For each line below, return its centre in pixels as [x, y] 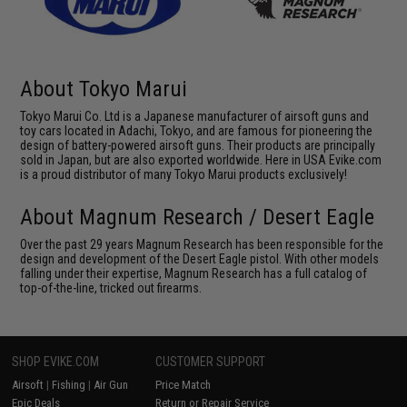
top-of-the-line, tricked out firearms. [111, 288]
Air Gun [111, 384]
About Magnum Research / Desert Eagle [198, 217]
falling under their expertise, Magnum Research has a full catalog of [194, 273]
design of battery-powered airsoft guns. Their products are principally [198, 145]
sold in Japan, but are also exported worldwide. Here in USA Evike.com [201, 159]
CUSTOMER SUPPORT [211, 361]
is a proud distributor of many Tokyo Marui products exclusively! [184, 174]
